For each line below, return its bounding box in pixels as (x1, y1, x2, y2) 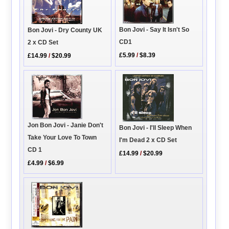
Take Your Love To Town (28, 134, 97, 142)
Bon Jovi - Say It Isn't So (119, 26, 190, 34)
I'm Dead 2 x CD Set (119, 136, 177, 144)
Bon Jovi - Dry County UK (28, 26, 103, 34)
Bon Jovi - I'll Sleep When (119, 124, 192, 131)
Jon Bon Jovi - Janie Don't (28, 122, 104, 129)
